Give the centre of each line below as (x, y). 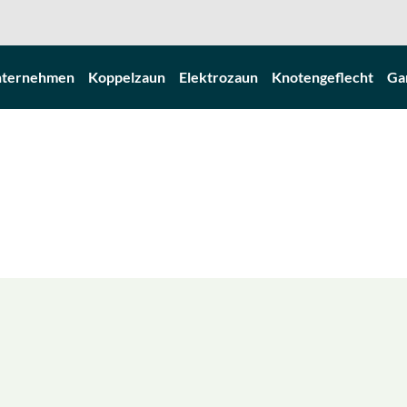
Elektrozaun (218, 77)
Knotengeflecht (323, 77)
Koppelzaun (127, 77)
